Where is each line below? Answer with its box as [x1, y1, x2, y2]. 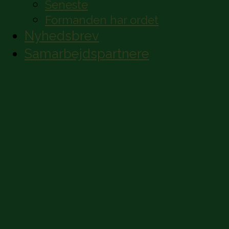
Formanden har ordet [45, 13, 158, 27]
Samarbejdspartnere [25, 46, 149, 62]
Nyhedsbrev [25, 28, 99, 44]
